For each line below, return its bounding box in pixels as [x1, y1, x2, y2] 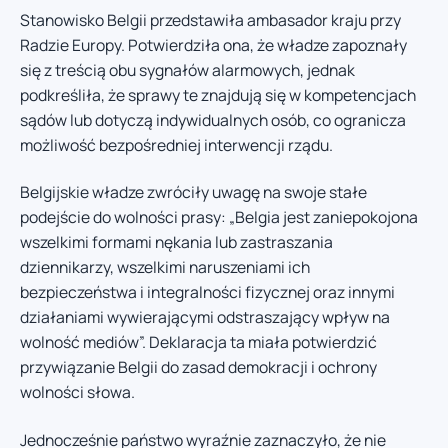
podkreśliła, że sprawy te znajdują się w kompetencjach [20, 83, 416, 106]
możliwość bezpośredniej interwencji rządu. [20, 133, 333, 156]
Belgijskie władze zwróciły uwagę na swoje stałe [20, 181, 367, 204]
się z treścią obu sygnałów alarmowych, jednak [20, 58, 355, 81]
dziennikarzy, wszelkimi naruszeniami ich [20, 256, 310, 279]
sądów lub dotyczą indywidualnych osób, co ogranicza [20, 108, 406, 131]
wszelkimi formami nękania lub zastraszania [20, 231, 333, 254]
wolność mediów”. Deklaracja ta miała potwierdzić [20, 331, 377, 354]
